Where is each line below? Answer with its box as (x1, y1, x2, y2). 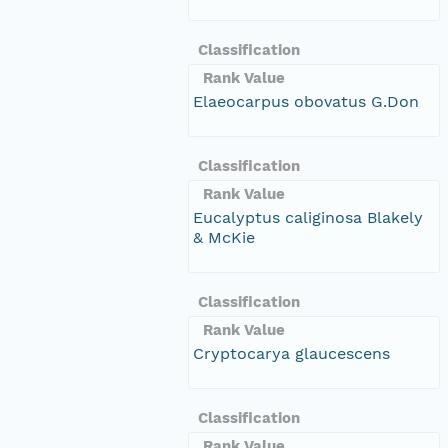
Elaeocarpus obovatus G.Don (193, 91, 419, 111)
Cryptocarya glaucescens (193, 343, 390, 363)
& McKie (193, 227, 255, 247)
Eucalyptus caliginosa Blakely (193, 207, 423, 227)
